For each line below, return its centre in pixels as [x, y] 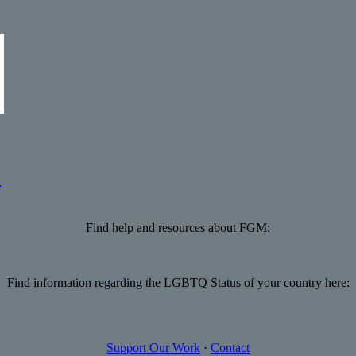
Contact [230, 347]
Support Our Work [153, 347]
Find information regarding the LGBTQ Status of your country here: [178, 282]
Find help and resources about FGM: [178, 227]
